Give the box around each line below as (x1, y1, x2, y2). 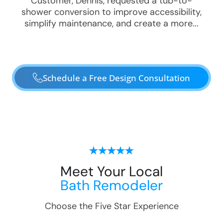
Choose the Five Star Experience (44, 200, 179, 213)
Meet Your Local (60, 162, 163, 181)
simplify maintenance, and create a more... (24, 17, 199, 30)
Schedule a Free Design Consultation (43, 72, 190, 84)
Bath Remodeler (60, 176, 163, 195)
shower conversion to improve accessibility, (21, 6, 202, 18)
